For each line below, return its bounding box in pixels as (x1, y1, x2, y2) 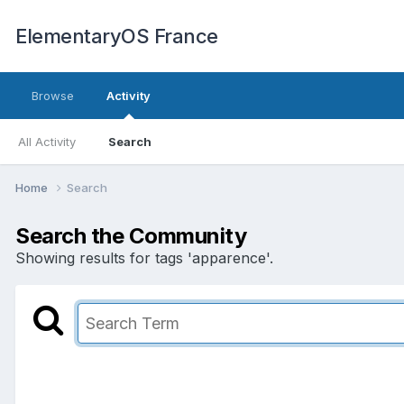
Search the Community (15, 222, 247, 249)
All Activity (18, 134, 76, 149)
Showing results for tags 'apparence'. (15, 248, 273, 267)
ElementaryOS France (15, 24, 218, 48)
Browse (32, 88, 74, 103)
